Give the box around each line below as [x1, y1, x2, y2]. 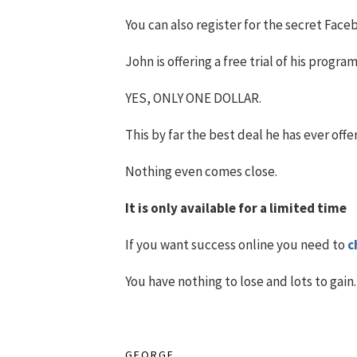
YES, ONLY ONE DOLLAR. [125, 88, 261, 107]
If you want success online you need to [125, 235, 347, 253]
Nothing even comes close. [125, 162, 277, 180]
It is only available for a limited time [125, 198, 347, 217]
